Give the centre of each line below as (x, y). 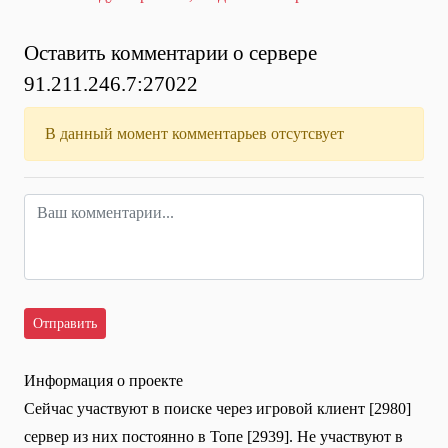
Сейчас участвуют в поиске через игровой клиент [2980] (217, 409)
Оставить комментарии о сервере (170, 53)
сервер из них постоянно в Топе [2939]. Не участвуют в (213, 437)
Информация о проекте (103, 381)
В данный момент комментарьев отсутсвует (194, 134)
